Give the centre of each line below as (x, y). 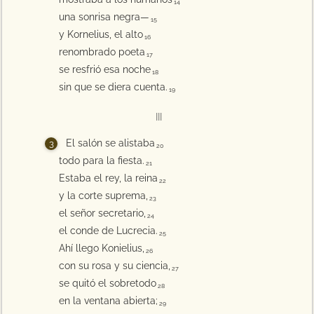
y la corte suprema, (104, 196)
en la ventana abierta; (109, 301)
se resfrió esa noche (105, 69)
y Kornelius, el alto (101, 34)
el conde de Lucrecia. (109, 231)
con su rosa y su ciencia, (115, 266)
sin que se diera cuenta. (114, 87)
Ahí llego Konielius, (102, 248)
